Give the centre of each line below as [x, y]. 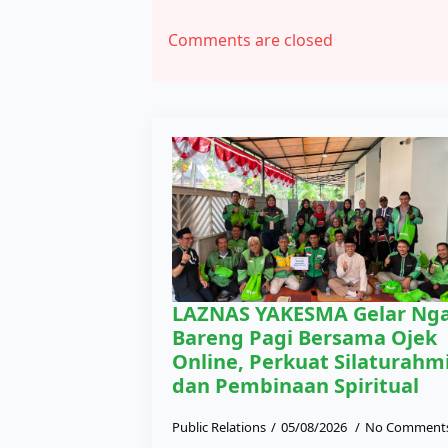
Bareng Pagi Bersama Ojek [304, 337]
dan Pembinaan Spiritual [295, 385]
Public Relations [219, 426]
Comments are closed [250, 39]
